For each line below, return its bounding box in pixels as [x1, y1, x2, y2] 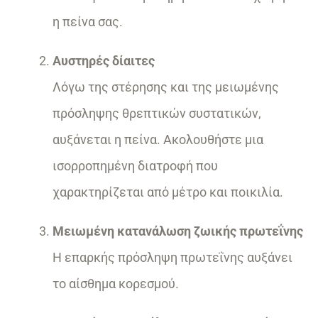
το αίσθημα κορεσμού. [53, 276, 179, 292]
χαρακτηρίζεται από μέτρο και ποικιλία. [53, 185, 283, 200]
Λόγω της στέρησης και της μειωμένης [53, 79, 279, 95]
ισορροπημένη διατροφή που [53, 158, 218, 174]
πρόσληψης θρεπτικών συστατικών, [53, 106, 261, 121]
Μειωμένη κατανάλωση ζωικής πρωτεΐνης [53, 224, 303, 239]
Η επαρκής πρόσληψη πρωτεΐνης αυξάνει [53, 250, 292, 265]
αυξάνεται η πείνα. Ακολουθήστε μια [53, 132, 263, 148]
